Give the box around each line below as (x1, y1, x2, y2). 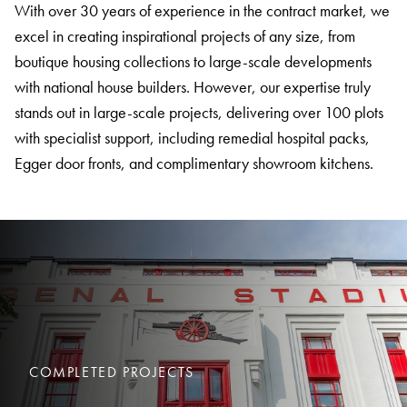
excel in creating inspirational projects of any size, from (15, 25, 355, 46)
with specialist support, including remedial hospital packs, (15, 126, 370, 148)
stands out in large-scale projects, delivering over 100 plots (15, 101, 383, 123)
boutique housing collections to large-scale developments (15, 50, 372, 72)
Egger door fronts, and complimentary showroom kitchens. (15, 152, 373, 174)
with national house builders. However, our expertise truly (15, 75, 371, 97)
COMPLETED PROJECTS (29, 362, 194, 382)
